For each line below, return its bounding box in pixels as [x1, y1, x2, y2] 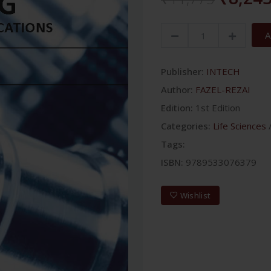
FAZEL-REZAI [195, 83, 250, 96]
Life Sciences [213, 120, 266, 132]
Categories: [161, 120, 211, 132]
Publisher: [161, 65, 204, 77]
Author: [161, 83, 193, 96]
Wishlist [180, 189, 211, 201]
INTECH [206, 65, 240, 77]
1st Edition [195, 102, 240, 114]
